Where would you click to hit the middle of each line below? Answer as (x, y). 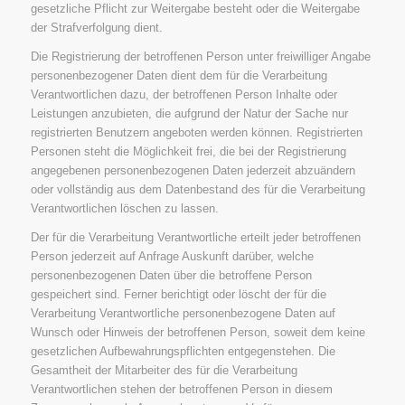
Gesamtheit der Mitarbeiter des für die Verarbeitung (164, 370)
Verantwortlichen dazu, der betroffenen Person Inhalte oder (184, 94)
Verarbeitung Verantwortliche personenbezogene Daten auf (183, 313)
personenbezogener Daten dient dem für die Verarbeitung (179, 75)
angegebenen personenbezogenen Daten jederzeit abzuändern (193, 170)
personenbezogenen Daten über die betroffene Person (171, 275)
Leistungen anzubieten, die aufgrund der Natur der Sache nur (189, 113)
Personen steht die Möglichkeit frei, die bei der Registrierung (188, 151)
